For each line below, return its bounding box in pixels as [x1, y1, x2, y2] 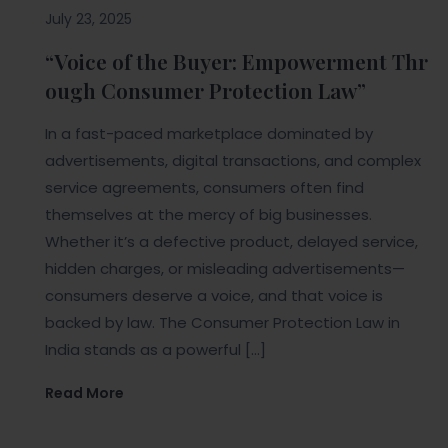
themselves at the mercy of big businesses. [45, 204, 372, 226]
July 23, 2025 [45, 9, 132, 30]
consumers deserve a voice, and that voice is [45, 285, 383, 307]
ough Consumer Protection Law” [45, 76, 366, 105]
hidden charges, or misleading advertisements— [45, 258, 405, 280]
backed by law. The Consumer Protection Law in [45, 312, 400, 334]
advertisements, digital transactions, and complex [45, 150, 421, 172]
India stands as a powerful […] [45, 339, 266, 361]
